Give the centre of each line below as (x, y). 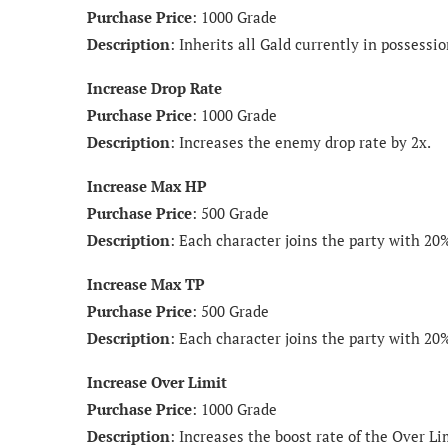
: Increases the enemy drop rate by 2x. (300, 141)
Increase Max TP (146, 283)
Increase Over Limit (157, 381)
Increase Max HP (147, 185)
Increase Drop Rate (154, 87)
